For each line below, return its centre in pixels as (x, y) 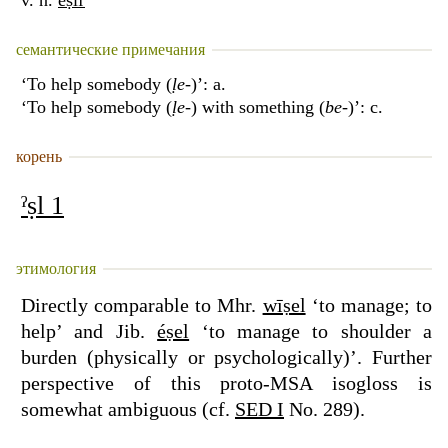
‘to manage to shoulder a (310, 331)
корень (39, 156)
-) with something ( (255, 107)
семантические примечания (110, 49)
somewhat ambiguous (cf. (128, 409)
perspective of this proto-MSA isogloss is (226, 383)
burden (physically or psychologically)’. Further (226, 357)
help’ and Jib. (89, 331)
